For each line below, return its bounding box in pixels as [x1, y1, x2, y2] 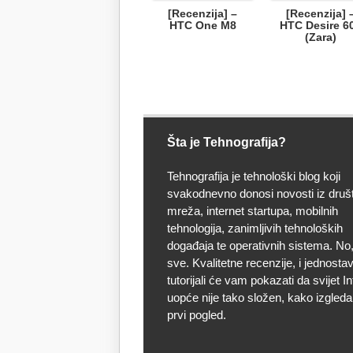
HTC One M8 [169, 19, 236, 32]
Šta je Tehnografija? [167, 136, 286, 149]
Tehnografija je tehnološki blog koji [167, 169, 340, 183]
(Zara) [305, 31, 336, 43]
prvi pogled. [167, 308, 226, 321]
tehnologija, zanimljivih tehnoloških [167, 221, 343, 235]
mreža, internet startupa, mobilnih [167, 204, 338, 217]
